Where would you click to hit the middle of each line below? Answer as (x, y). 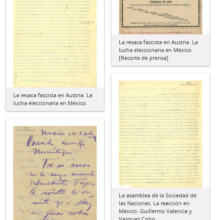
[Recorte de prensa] (144, 57)
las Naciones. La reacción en (154, 203)
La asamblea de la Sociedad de (158, 195)
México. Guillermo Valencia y (155, 211)
